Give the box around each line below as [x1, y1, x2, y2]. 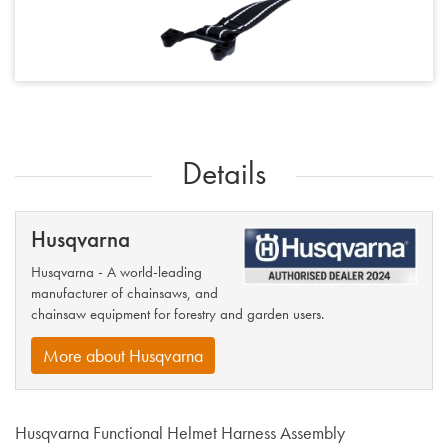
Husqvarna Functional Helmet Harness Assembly [15, 421, 345, 445]
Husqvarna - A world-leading [31, 261, 202, 282]
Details [182, 152, 266, 194]
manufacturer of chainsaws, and [31, 282, 218, 303]
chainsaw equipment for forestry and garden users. [31, 303, 324, 324]
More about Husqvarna [43, 344, 203, 368]
